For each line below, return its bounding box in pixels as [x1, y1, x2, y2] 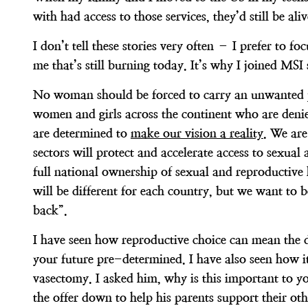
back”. [33, 203, 67, 217]
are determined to [33, 126, 131, 140]
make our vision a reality [131, 126, 263, 140]
